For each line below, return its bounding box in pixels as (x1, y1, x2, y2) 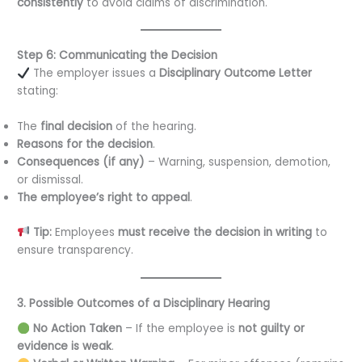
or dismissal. (17, 172, 84, 188)
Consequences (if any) (17, 154, 145, 170)
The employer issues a (29, 65, 159, 82)
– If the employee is (121, 321, 238, 337)
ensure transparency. (17, 242, 134, 258)
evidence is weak (17, 339, 112, 355)
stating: (17, 83, 59, 99)
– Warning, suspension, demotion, (145, 154, 331, 170)
